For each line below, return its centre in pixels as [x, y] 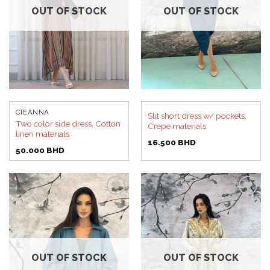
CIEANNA [32, 112]
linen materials [42, 134]
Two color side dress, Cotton [68, 124]
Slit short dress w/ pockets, [197, 116]
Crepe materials [177, 126]
